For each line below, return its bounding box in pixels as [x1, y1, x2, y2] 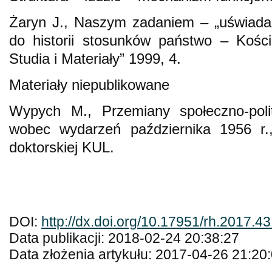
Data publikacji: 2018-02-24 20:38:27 [9, 230, 239, 246]
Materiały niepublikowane [9, 76, 169, 93]
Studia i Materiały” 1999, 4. [9, 50, 181, 67]
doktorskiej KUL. [9, 138, 114, 155]
